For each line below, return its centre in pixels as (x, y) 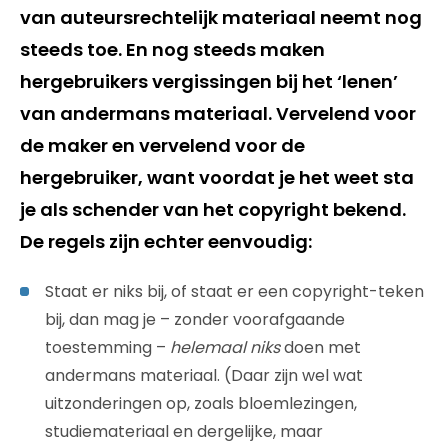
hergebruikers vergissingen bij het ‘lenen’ (209, 81)
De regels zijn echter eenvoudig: (166, 241)
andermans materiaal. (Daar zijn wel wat (204, 375)
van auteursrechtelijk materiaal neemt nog (221, 17)
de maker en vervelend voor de (162, 145)
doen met (320, 347)
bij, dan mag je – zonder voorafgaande (195, 319)
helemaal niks (225, 347)
